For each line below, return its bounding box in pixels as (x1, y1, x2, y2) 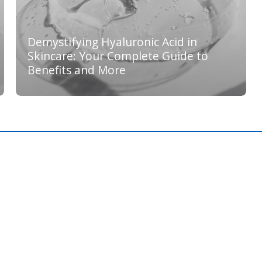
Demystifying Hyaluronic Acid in (27, 34, 197, 50)
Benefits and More (27, 62, 126, 78)
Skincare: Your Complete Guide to (27, 48, 208, 64)
